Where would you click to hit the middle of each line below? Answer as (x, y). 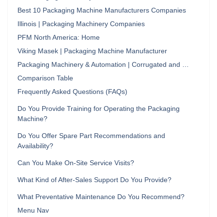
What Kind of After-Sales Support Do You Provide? (94, 180)
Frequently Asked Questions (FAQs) (72, 92)
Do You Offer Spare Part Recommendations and (91, 136)
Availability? (35, 146)
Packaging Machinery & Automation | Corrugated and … (103, 65)
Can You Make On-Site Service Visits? (76, 163)
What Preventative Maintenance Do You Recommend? (101, 197)
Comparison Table (45, 78)
